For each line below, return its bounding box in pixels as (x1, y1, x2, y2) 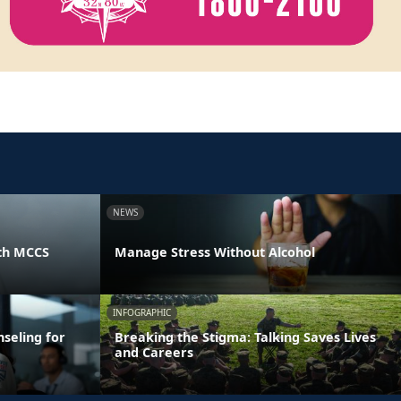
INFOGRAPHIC (113, 306, 171, 320)
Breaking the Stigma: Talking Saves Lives (115, 328, 376, 346)
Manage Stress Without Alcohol (115, 243, 315, 261)
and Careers (115, 343, 193, 361)
